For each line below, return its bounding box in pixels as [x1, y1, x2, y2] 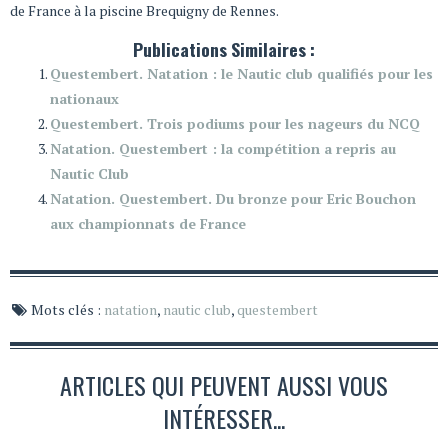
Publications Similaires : [133, 36, 315, 63]
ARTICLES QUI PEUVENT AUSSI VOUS [60, 367, 388, 404]
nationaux [50, 89, 119, 109]
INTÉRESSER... [163, 400, 285, 437]
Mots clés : [31, 300, 101, 320]
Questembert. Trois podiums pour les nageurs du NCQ [50, 114, 420, 134]
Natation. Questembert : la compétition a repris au [50, 139, 396, 159]
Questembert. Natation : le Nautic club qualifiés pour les [50, 64, 433, 84]
